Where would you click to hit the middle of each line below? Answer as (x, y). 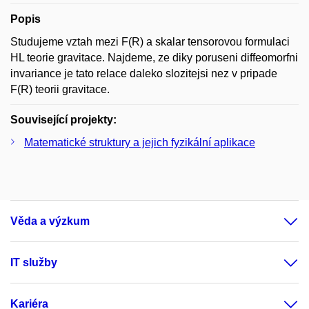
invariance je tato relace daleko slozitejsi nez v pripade (144, 73)
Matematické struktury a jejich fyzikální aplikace (140, 142)
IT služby (34, 262)
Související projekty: (63, 120)
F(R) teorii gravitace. (60, 89)
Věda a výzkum (50, 221)
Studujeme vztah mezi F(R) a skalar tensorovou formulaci (150, 42)
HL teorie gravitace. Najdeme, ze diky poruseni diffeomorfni (154, 58)
